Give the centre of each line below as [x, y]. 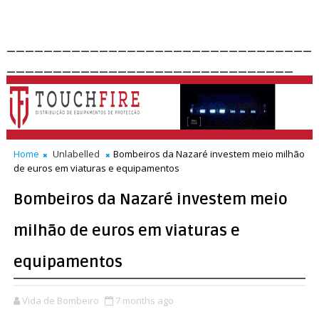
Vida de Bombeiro [60, 300]
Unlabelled [76, 154]
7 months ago [144, 300]
